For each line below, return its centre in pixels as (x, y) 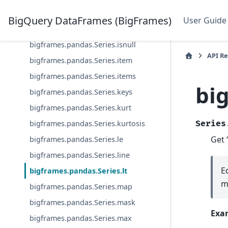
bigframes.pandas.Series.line (80, 155)
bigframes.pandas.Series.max (81, 218)
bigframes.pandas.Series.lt (79, 171)
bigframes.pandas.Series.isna (81, 29)
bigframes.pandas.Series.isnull (83, 45)
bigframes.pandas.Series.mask (83, 203)
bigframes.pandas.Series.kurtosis (88, 124)
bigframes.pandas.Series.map (81, 187)
